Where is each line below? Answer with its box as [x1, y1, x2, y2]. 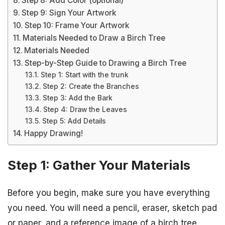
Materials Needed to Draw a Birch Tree [23, 33, 166, 43]
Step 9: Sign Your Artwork [22, 8, 117, 18]
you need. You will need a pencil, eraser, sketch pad [8, 203, 217, 213]
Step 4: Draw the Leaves [43, 105, 127, 114]
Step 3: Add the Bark [42, 94, 113, 102]
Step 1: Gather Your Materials [8, 157, 190, 173]
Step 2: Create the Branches [42, 82, 139, 90]
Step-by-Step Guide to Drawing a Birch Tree [25, 58, 187, 68]
